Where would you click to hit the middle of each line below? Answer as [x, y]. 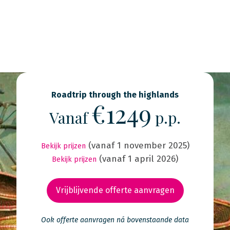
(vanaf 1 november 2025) [139, 146]
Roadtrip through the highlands [115, 95]
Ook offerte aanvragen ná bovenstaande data [115, 220]
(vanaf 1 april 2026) [139, 159]
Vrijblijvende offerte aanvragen [115, 190]
